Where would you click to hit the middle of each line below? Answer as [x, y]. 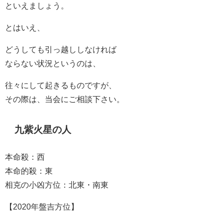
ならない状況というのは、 [53, 63]
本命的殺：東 [29, 170]
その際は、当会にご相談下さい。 [65, 99]
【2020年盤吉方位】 [42, 206]
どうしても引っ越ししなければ [61, 49]
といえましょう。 [37, 5]
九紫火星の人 [43, 129]
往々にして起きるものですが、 [61, 85]
